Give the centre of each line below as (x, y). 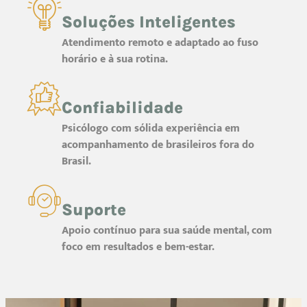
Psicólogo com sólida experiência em (151, 129)
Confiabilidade (122, 108)
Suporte (94, 210)
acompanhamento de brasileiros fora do (158, 145)
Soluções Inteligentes (149, 22)
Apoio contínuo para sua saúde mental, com (167, 231)
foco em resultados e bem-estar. (138, 247)
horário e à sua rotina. (115, 60)
